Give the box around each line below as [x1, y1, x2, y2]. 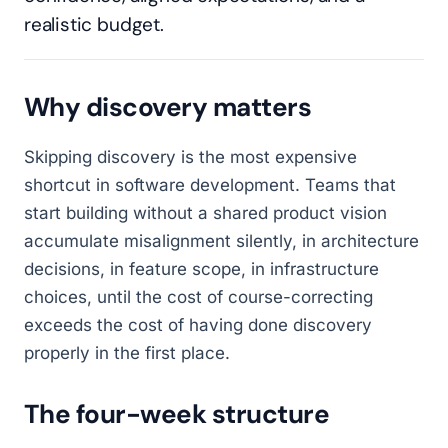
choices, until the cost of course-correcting [24, 287, 373, 307]
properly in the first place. [24, 343, 230, 363]
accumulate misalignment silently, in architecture [24, 231, 419, 251]
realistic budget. [24, 12, 164, 37]
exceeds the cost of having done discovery [24, 315, 372, 335]
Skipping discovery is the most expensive [24, 147, 357, 167]
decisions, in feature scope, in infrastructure [24, 259, 379, 279]
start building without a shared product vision [24, 203, 387, 223]
